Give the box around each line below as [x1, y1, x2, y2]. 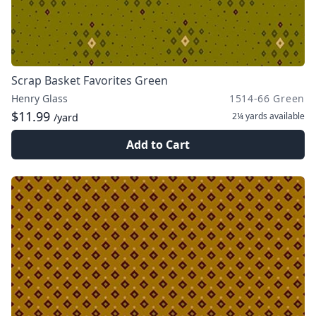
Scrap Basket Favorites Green [11, 73, 168, 88]
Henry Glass [11, 92, 68, 105]
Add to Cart [126, 137, 190, 152]
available [267, 110, 305, 122]
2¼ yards [232, 110, 267, 122]
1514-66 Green [229, 92, 305, 105]
